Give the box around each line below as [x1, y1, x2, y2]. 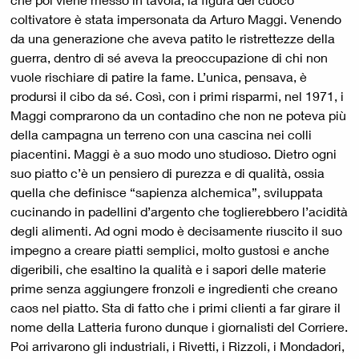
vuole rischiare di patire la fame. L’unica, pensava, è [10, 69, 307, 85]
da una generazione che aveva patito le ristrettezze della [10, 30, 335, 46]
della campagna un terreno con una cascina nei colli [10, 127, 312, 143]
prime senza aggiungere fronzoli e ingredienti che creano [10, 280, 337, 296]
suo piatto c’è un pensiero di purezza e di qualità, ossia [10, 165, 325, 181]
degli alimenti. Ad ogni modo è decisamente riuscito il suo [10, 223, 342, 239]
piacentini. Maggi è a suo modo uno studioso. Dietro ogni [10, 146, 337, 162]
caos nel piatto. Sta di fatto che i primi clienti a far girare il [10, 300, 341, 316]
